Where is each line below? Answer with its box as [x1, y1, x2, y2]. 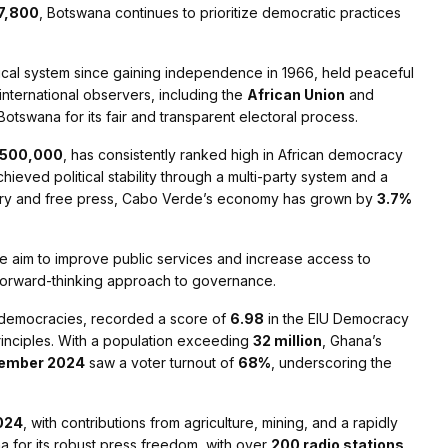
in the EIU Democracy [264, 310, 409, 328]
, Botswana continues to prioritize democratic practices [39, 4, 401, 22]
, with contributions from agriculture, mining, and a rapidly [23, 414, 398, 432]
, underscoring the [271, 354, 392, 372]
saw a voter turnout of [85, 354, 238, 372]
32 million [253, 332, 322, 350]
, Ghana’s [322, 332, 382, 350]
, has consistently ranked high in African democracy [63, 146, 403, 164]
